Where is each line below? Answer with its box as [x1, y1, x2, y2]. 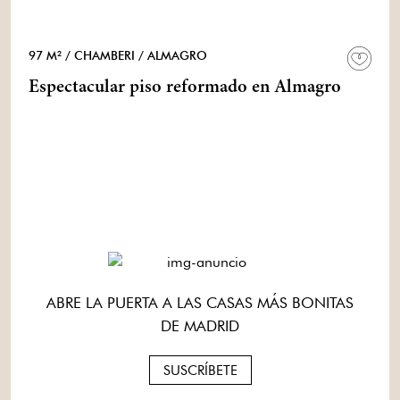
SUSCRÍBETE [162, 362, 237, 379]
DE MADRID [161, 317, 239, 335]
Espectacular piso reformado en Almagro [29, 79, 341, 97]
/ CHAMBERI [65, 48, 135, 62]
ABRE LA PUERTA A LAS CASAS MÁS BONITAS [46, 294, 354, 312]
